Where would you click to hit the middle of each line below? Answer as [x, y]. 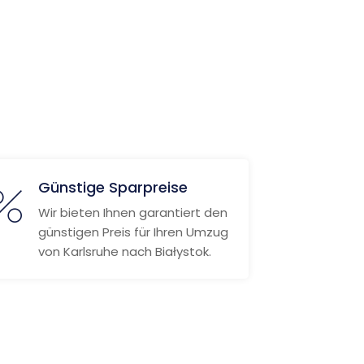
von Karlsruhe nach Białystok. [124, 251]
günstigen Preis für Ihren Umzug [133, 232]
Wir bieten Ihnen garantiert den [132, 212]
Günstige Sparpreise [113, 187]
